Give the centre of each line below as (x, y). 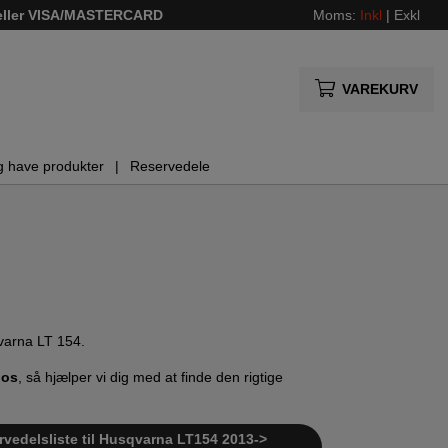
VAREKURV (379, 88)
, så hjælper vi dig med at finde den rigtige (150, 377)
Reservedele (169, 166)
